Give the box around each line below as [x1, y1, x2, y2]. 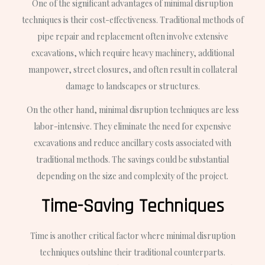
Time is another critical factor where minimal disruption [30, 230, 235, 241]
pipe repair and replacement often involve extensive [37, 31, 228, 43]
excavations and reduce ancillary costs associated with [34, 137, 231, 148]
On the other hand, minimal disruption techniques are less [26, 104, 239, 115]
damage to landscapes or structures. [65, 80, 200, 92]
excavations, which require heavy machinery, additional [31, 47, 234, 59]
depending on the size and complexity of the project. [37, 170, 228, 182]
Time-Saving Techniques [41, 193, 224, 218]
